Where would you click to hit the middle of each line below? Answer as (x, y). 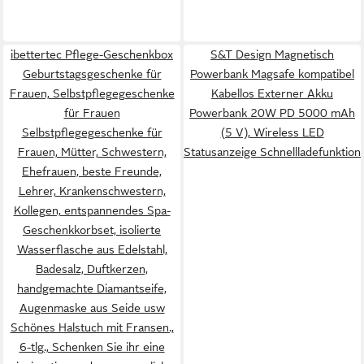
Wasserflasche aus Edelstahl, (92, 249)
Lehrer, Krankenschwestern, (92, 191)
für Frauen (92, 113)
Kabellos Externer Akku (272, 93)
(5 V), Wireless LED (272, 132)
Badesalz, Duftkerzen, (92, 269)
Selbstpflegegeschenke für (92, 132)
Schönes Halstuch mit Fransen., (92, 327)
